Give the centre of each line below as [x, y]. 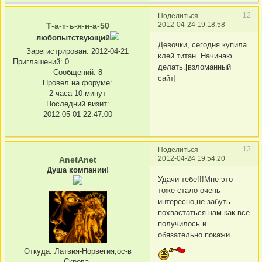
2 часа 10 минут [77, 93]
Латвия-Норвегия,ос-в [92, 251]
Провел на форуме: [77, 82]
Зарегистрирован [56, 51]
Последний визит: [77, 104]
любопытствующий [73, 37]
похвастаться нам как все [204, 212]
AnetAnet [77, 160]
